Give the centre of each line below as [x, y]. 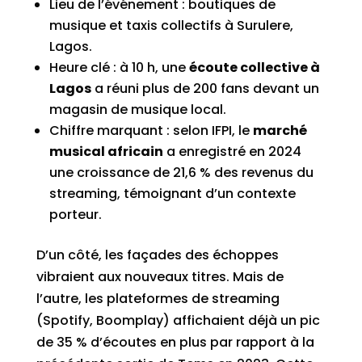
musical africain [106, 152]
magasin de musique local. [137, 109]
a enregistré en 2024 [232, 152]
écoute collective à [254, 67]
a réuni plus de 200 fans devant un [205, 88]
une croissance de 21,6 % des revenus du [181, 173]
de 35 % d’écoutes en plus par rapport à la [175, 342]
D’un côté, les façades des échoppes [157, 255]
